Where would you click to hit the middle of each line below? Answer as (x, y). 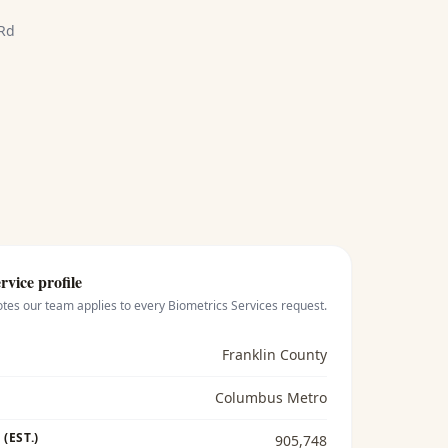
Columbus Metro (270, 397)
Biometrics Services (222, 305)
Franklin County (274, 354)
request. (302, 305)
